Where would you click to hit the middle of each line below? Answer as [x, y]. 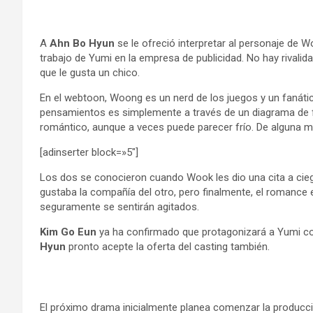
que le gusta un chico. [90, 73]
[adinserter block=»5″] [89, 152]
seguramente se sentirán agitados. [119, 207]
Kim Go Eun [68, 232]
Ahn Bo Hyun [82, 43]
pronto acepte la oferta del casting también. [168, 247]
